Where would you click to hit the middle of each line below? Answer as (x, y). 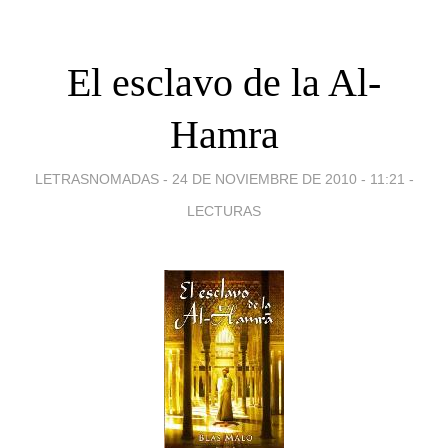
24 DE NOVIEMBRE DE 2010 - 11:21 (288, 178)
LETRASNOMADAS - (103, 178)
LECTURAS (224, 210)
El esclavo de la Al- (224, 82)
